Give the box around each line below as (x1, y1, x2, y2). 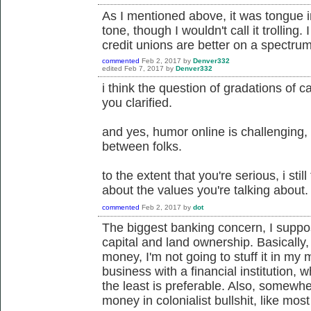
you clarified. (102, 95, 172, 110)
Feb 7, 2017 (124, 64, 164, 72)
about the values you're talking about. (102, 183, 308, 197)
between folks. (102, 139, 182, 153)
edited (102, 64, 122, 72)
